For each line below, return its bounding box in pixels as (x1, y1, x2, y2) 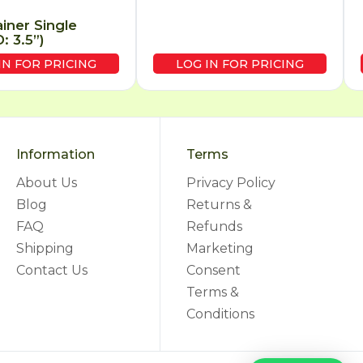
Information (15, 146, 95, 162)
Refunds (186, 218, 243, 234)
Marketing (186, 240, 254, 256)
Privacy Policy (186, 174, 276, 190)
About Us (15, 174, 77, 190)
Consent (186, 262, 241, 278)
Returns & (186, 196, 253, 212)
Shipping (15, 240, 74, 256)
